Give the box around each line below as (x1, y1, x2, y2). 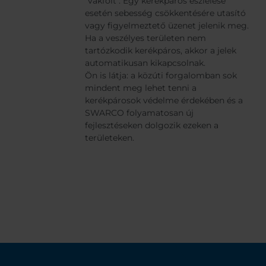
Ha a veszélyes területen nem (85, 33, 206, 44)
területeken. (85, 132, 134, 144)
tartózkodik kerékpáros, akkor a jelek (85, 45, 236, 56)
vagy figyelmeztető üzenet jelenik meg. (85, 20, 249, 31)
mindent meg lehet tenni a (85, 83, 197, 94)
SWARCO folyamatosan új (85, 107, 194, 119)
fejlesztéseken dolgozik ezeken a (85, 120, 218, 131)
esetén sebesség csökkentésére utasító (85, 8, 246, 19)
